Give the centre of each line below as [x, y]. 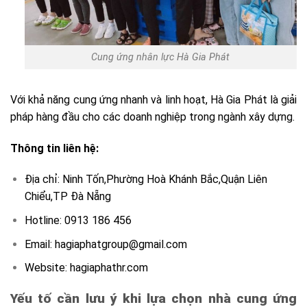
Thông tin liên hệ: [54, 148]
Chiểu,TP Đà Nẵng [67, 197]
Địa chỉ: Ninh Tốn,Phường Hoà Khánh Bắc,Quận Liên [146, 180]
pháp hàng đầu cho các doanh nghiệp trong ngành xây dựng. [152, 116]
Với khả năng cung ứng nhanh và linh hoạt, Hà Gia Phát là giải [153, 99]
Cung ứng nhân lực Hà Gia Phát [161, 58]
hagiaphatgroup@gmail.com [121, 244]
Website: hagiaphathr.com [86, 268]
